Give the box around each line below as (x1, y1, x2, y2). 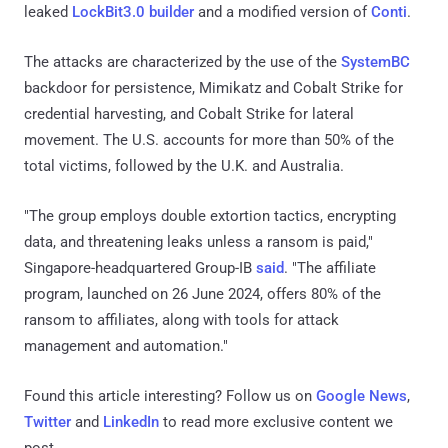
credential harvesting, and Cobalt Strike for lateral (24, 105, 354, 124)
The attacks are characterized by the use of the (24, 53, 341, 72)
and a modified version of (194, 3, 371, 22)
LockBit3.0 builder (72, 3, 194, 22)
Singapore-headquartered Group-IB (24, 259, 256, 278)
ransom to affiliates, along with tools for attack (24, 311, 339, 330)
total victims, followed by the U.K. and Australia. (24, 157, 344, 176)
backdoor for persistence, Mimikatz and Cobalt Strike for (24, 79, 403, 98)
